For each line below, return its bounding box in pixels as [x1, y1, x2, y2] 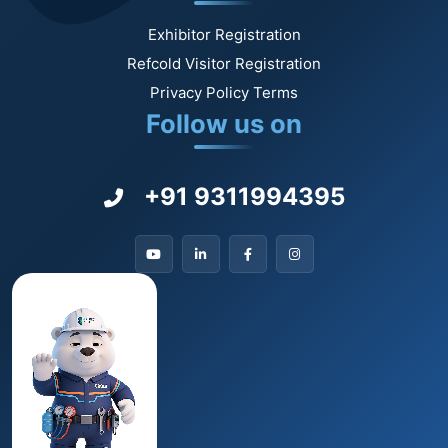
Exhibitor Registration [147, 25, 301, 45]
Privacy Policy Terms [150, 83, 298, 103]
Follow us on [146, 108, 302, 140]
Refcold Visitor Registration [127, 54, 321, 74]
